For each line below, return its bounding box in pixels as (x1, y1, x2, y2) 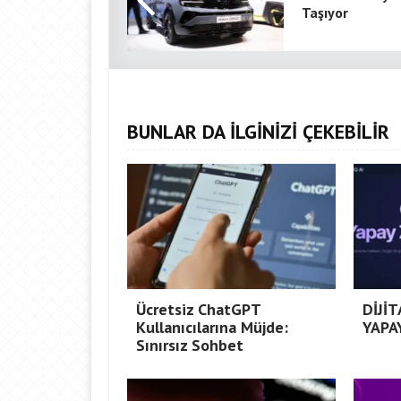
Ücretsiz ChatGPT (136, 299, 260, 320)
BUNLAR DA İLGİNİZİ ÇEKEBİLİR (127, 119, 389, 144)
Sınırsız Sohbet (136, 335, 243, 355)
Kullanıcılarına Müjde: (136, 317, 288, 337)
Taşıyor (302, 4, 348, 21)
